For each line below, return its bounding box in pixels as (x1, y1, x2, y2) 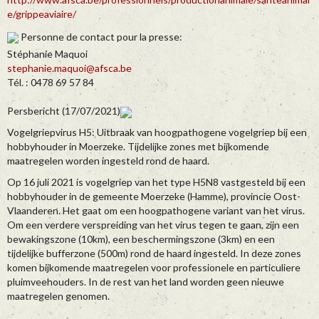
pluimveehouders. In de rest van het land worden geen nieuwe (7, 276, 284, 288)
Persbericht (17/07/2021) (7, 105, 120, 117)
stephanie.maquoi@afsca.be (7, 62, 132, 75)
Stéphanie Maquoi (7, 48, 88, 61)
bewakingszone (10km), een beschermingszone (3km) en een (7, 233, 275, 246)
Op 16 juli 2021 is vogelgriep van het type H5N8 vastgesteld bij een (7, 176, 305, 189)
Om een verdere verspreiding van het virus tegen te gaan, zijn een (7, 219, 299, 231)
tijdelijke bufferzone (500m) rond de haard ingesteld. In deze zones (7, 247, 301, 260)
